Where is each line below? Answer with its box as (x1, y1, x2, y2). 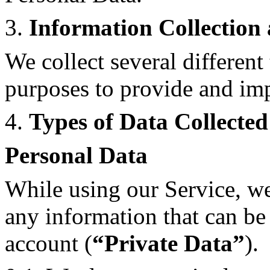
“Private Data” (92, 230, 245, 256)
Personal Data (5, 142, 148, 169)
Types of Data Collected (29, 108, 268, 135)
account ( (5, 230, 92, 256)
